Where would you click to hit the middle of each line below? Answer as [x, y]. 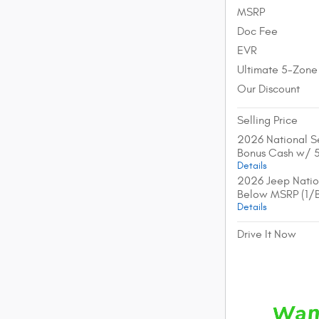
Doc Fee [257, 31]
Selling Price [267, 120]
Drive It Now [267, 234]
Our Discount [268, 89]
